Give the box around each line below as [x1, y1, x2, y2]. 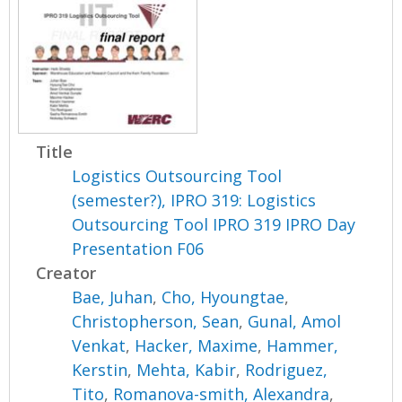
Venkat [72, 334, 127, 356]
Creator [36, 261, 97, 284]
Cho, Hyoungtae [162, 285, 285, 308]
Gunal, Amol [248, 310, 342, 332]
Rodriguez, [245, 358, 328, 380]
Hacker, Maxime [135, 334, 258, 356]
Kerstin [72, 358, 128, 380]
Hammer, [267, 334, 339, 356]
